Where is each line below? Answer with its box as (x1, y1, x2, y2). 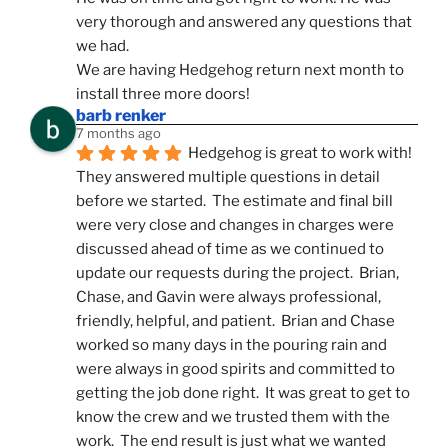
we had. (76, 36, 129, 55)
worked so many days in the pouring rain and (76, 335, 387, 354)
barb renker (76, 105, 166, 125)
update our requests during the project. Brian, (76, 263, 399, 282)
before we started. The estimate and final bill (76, 191, 393, 210)
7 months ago (76, 124, 161, 141)
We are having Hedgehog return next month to (76, 60, 404, 79)
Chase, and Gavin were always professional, (76, 287, 381, 306)
